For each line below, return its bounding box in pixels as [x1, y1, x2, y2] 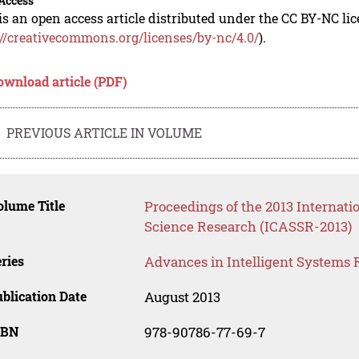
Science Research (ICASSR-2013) [143, 217, 352, 236]
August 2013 [143, 288, 220, 307]
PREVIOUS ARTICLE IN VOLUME [6, 123, 203, 141]
